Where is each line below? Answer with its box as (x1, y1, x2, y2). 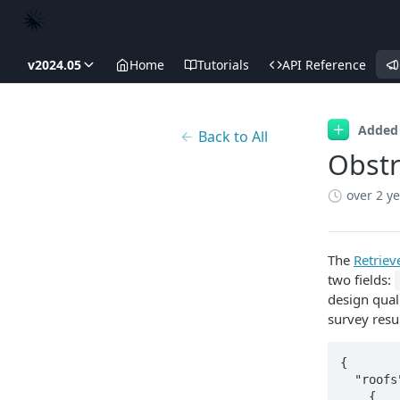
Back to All (198, 127, 268, 146)
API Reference (282, 55, 366, 73)
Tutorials (197, 55, 249, 73)
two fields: (328, 271, 395, 288)
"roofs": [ (339, 371, 354, 387)
